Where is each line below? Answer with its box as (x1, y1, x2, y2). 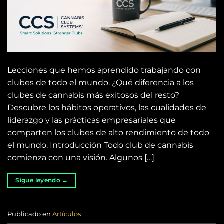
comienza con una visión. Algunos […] (7, 153, 154, 163)
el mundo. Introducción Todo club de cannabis (7, 140, 193, 150)
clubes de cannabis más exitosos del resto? (7, 90, 179, 100)
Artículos (52, 210, 81, 218)
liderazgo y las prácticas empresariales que (7, 115, 176, 125)
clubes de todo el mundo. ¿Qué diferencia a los (7, 78, 194, 88)
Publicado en (7, 210, 52, 218)
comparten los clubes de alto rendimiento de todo (7, 128, 209, 138)
